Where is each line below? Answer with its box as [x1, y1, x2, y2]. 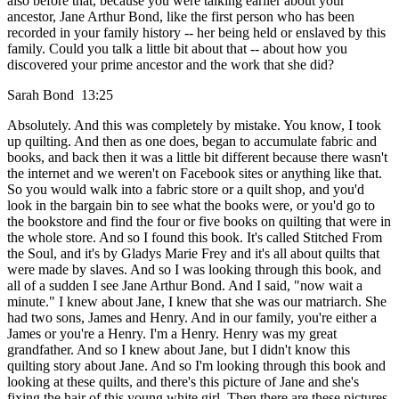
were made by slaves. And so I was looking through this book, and [7, 262, 381, 278]
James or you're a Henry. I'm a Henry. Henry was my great [7, 326, 337, 342]
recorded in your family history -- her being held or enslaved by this [7, 25, 386, 41]
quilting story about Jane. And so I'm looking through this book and [7, 358, 386, 374]
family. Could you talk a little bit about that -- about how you [7, 41, 347, 57]
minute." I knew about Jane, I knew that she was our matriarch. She [7, 294, 387, 310]
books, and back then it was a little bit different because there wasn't [7, 150, 387, 166]
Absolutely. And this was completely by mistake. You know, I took [7, 118, 381, 134]
